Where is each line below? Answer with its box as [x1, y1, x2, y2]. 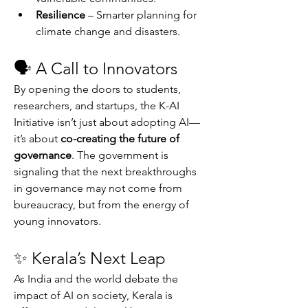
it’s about [14, 132, 60, 145]
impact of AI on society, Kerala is [14, 289, 173, 302]
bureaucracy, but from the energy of [14, 198, 189, 211]
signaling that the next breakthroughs [14, 165, 197, 178]
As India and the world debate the [14, 272, 178, 285]
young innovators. [14, 214, 101, 228]
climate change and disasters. [36, 25, 180, 38]
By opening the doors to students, [14, 82, 181, 96]
